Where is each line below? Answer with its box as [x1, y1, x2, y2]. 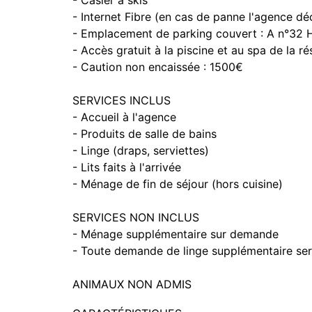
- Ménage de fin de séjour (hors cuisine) [72, 177, 283, 191]
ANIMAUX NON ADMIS [72, 277, 192, 291]
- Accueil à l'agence [72, 110, 176, 124]
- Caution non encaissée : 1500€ [72, 60, 243, 74]
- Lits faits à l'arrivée [72, 160, 181, 174]
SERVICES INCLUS [72, 93, 171, 107]
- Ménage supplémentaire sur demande [72, 227, 279, 241]
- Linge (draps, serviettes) [72, 143, 209, 157]
